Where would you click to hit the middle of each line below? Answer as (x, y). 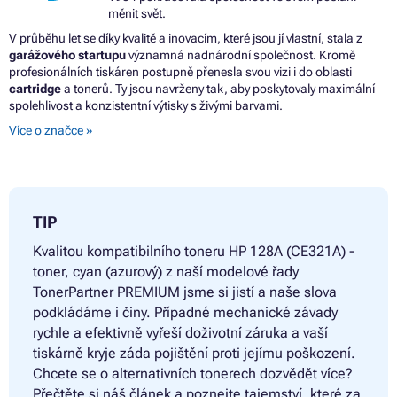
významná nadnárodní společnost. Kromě (242, 55)
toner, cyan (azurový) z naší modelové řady (166, 272)
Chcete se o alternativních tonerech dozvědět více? (193, 374)
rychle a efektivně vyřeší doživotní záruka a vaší (180, 333)
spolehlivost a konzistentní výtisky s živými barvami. (146, 106)
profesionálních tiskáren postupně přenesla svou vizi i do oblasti (180, 72)
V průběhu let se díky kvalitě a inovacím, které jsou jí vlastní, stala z (186, 39)
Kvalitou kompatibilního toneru (129, 252)
